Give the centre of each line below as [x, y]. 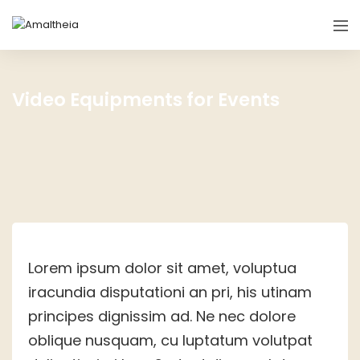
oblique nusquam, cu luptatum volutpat [170, 341]
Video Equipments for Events [146, 100]
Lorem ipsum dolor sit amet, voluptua [162, 268]
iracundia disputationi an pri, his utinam [170, 292]
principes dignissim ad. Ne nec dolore [162, 317]
